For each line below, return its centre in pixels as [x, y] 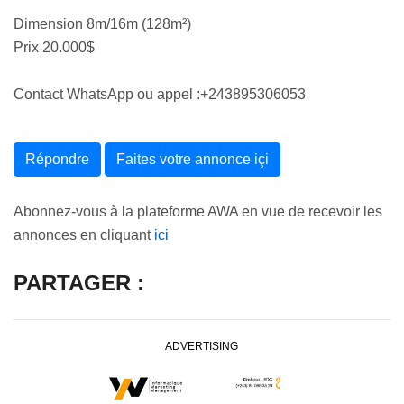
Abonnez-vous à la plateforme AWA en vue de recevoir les [198, 211]
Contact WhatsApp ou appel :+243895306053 [160, 94]
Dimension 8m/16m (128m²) [102, 23]
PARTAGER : [79, 282]
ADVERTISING [202, 346]
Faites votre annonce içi [193, 159]
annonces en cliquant [84, 234]
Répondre [57, 159]
